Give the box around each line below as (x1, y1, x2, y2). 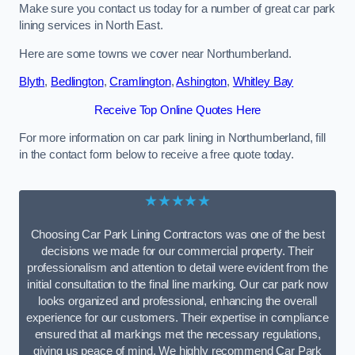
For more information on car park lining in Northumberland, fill (19, 132, 326, 145)
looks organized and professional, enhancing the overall (37, 295, 317, 308)
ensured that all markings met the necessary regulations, (34, 328, 321, 342)
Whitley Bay (232, 75, 294, 89)
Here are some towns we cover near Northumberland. (19, 47, 292, 60)
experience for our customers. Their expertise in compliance (25, 311, 330, 325)
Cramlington (109, 75, 171, 89)
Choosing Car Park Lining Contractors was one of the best (30, 228, 325, 242)
